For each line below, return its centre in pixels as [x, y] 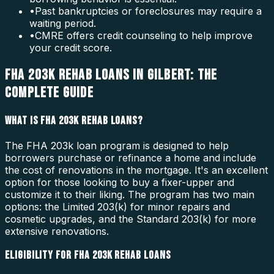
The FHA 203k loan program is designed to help [117, 145]
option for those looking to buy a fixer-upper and [120, 182]
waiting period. [63, 24]
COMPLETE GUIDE [49, 93]
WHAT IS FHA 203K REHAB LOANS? [74, 120]
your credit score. [71, 48]
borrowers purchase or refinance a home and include [131, 157]
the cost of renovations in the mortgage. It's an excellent [136, 170]
